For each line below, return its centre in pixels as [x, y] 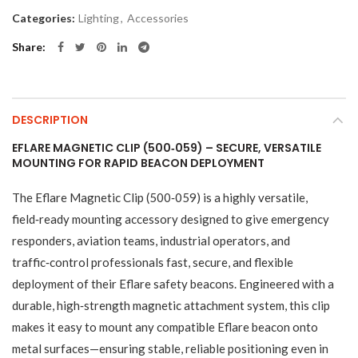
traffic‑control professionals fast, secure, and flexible [153, 263]
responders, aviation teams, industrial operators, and [151, 241]
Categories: [45, 18]
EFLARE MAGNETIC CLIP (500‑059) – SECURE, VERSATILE [167, 148]
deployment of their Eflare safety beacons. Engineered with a [173, 284]
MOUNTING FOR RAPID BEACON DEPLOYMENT [138, 163]
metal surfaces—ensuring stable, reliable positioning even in [170, 349]
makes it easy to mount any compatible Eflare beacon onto [165, 327]
